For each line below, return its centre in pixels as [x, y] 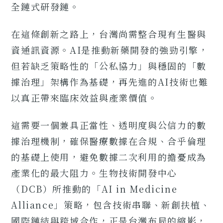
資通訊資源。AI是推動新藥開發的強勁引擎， [110, 50]
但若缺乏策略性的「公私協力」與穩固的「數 [109, 65]
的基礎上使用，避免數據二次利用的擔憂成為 [109, 157]
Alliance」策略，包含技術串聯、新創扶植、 [111, 204]
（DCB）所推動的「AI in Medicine [94, 188]
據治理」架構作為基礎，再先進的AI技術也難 [110, 81]
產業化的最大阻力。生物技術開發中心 [94, 172]
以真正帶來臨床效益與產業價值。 [84, 97]
